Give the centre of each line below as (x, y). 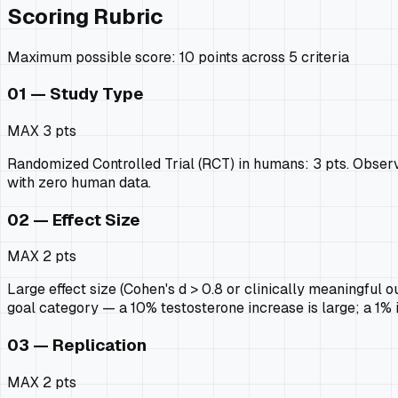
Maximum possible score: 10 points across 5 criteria (178, 57)
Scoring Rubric (85, 16)
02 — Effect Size (74, 219)
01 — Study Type (76, 94)
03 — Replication (77, 346)
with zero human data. (79, 182)
